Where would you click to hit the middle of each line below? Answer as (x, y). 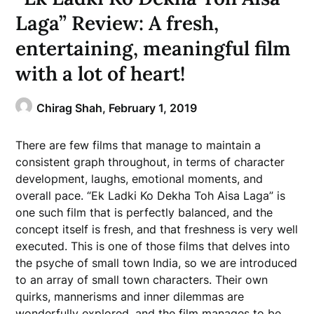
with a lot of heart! (101, 74)
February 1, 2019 (153, 108)
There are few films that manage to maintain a (138, 145)
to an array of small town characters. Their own (142, 280)
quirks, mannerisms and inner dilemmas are (130, 296)
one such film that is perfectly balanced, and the (144, 212)
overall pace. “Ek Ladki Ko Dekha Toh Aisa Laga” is (151, 196)
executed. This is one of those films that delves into (153, 246)
